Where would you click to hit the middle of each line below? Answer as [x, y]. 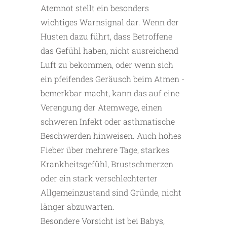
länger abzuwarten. [78, 207]
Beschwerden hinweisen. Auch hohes [111, 136]
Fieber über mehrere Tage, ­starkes [105, 150]
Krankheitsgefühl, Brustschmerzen [107, 164]
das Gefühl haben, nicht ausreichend [109, 51]
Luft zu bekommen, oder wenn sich [107, 65]
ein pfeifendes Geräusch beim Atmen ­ [112, 79]
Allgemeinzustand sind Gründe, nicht [111, 193]
